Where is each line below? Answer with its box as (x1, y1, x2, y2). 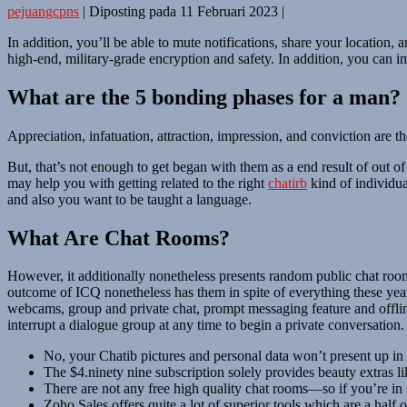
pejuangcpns (7, 3, 79, 19)
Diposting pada (89, 3, 176, 19)
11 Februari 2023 (180, 3, 278, 19)
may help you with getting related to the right (7, 174, 268, 191)
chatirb (268, 174, 307, 191)
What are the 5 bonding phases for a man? (7, 84, 401, 109)
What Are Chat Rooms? (7, 225, 230, 250)
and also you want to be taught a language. (7, 191, 252, 207)
